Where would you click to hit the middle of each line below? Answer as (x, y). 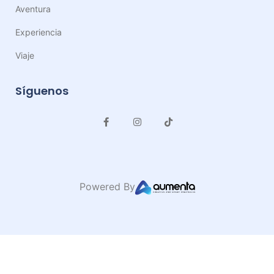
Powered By (107, 187)
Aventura (33, 9)
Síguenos (42, 91)
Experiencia (39, 32)
